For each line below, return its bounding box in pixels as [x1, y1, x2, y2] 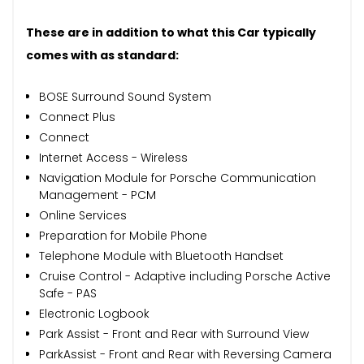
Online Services [39, 206, 127, 223]
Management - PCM [39, 186, 156, 203]
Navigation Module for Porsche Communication [39, 169, 316, 186]
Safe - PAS [39, 284, 97, 301]
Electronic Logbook [39, 305, 149, 322]
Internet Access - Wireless [39, 149, 188, 166]
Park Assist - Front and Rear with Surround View [39, 325, 309, 342]
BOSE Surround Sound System [39, 88, 211, 105]
